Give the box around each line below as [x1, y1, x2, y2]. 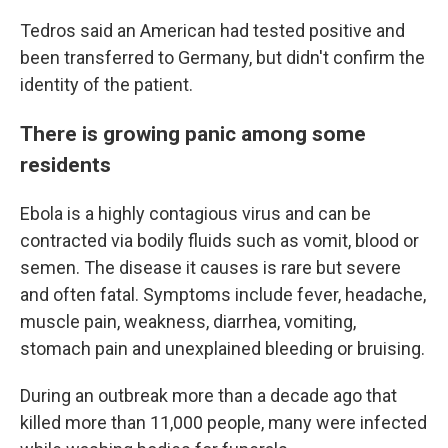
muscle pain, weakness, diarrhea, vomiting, [20, 311, 356, 332]
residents [20, 152, 111, 177]
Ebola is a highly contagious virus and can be [20, 203, 371, 224]
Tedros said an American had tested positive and [20, 20, 405, 41]
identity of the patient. [20, 74, 193, 95]
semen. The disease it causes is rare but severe [20, 257, 401, 278]
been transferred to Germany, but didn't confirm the [20, 47, 425, 68]
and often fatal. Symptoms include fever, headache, [20, 284, 426, 305]
